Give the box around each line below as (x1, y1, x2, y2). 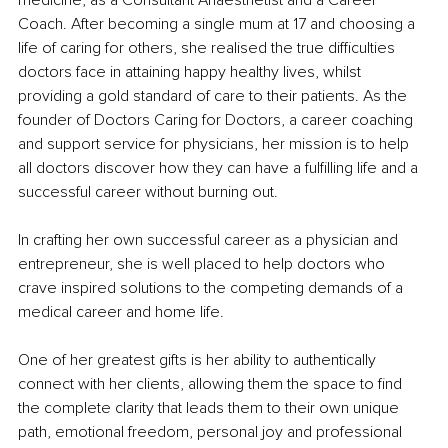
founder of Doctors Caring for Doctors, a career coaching (18, 110, 417, 131)
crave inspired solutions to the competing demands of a (18, 278, 407, 299)
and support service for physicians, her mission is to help (18, 134, 413, 155)
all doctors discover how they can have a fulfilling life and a (18, 158, 422, 179)
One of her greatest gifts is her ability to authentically (18, 350, 380, 371)
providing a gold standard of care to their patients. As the (18, 86, 411, 107)
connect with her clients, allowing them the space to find (18, 374, 406, 395)
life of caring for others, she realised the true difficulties (18, 38, 399, 59)
